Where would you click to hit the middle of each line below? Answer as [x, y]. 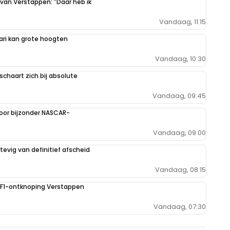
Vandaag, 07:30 [180, 207]
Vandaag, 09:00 [179, 133]
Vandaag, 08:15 [180, 170]
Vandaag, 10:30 [180, 59]
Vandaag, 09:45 [179, 96]
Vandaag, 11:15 [183, 22]
